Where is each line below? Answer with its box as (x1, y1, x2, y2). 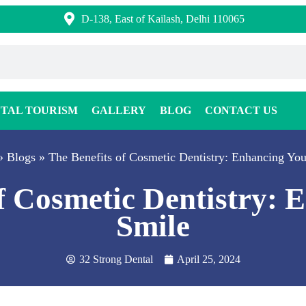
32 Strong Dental (79, 253, 153, 265)
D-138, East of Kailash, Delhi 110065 (81, 13, 245, 25)
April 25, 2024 (176, 253, 240, 265)
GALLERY (92, 104, 146, 116)
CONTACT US (205, 104, 277, 116)
